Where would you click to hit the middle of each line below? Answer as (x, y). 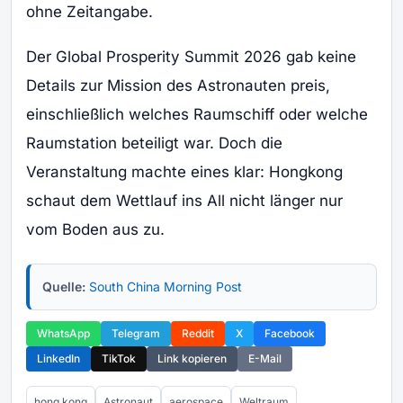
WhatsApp (63, 334)
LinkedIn (58, 359)
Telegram (136, 334)
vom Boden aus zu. (95, 230)
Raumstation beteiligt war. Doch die (154, 143)
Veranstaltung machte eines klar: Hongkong (184, 172)
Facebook (290, 334)
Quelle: (64, 287)
